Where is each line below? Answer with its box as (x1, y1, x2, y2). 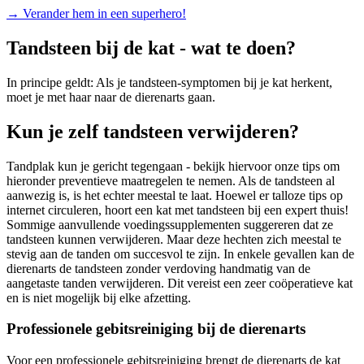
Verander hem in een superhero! (23, 6, 186, 20)
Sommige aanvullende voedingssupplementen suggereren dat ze (6, 217, 333, 232)
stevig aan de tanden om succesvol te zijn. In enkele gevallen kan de (6, 246, 354, 261)
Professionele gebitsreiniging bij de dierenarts (6, 320, 305, 338)
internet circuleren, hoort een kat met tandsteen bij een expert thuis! (6, 202, 349, 217)
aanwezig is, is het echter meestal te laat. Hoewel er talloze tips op (6, 188, 343, 202)
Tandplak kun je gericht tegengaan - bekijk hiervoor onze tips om (6, 158, 340, 173)
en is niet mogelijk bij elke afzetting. (6, 290, 191, 305)
